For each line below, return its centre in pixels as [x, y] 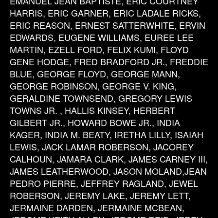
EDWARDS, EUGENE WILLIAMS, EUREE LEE [102, 37]
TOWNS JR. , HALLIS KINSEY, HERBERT [92, 110]
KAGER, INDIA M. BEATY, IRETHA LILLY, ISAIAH [107, 134]
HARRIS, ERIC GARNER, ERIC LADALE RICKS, [105, 13]
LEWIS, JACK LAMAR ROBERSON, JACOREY [102, 146]
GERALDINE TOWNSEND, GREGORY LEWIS [101, 98]
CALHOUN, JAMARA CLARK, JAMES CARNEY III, [109, 159]
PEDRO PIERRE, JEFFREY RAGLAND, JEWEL [104, 183]
